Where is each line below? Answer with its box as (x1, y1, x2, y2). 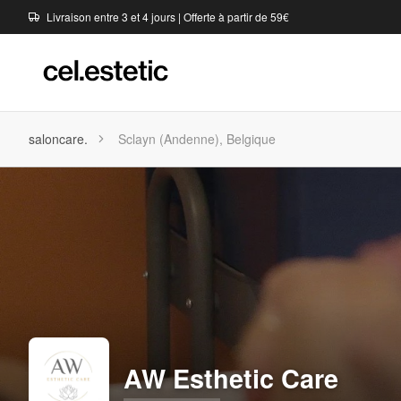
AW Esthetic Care (124, 360, 338, 397)
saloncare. (29, 130, 88, 149)
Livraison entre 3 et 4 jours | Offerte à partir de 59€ (47, 9, 289, 25)
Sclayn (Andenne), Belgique (118, 130, 276, 149)
